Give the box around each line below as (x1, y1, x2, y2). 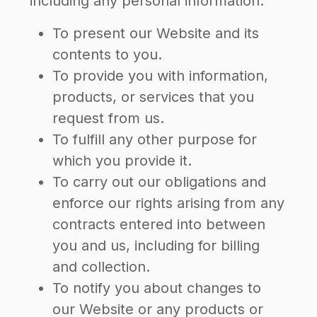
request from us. (52, 110, 164, 127)
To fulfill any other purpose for (52, 131, 257, 148)
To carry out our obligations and (52, 173, 266, 190)
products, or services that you (52, 88, 254, 105)
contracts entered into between (52, 216, 265, 233)
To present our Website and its (52, 25, 259, 42)
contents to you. (52, 46, 162, 63)
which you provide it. (52, 152, 192, 169)
